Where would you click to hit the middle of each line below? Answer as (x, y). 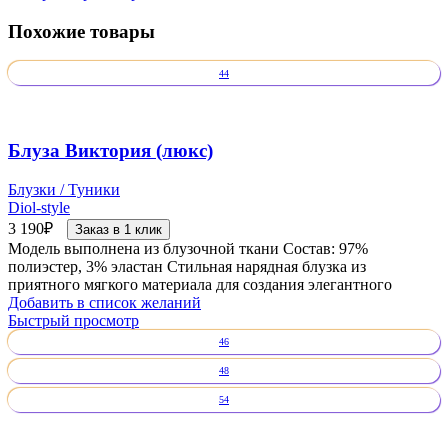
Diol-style (39, 207)
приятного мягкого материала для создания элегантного (200, 284)
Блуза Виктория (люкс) (110, 150)
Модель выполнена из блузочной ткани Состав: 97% (188, 248)
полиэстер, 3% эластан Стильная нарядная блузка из (187, 266)
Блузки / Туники (64, 189)
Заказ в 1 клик (118, 229)
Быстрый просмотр (73, 320)
